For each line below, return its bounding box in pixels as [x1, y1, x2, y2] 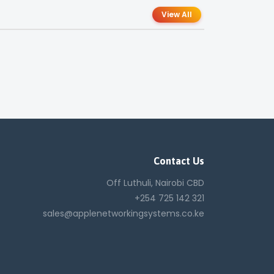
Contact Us [154, 155, 204, 166]
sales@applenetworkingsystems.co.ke [43, 207, 204, 220]
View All [161, 9, 192, 20]
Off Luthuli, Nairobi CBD [106, 176, 204, 189]
